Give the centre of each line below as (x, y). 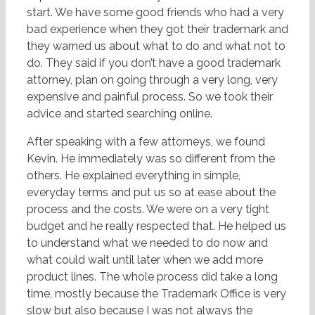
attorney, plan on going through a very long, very (152, 80)
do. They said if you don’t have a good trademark (154, 63)
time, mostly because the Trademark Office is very (156, 294)
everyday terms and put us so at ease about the (151, 193)
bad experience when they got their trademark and (157, 30)
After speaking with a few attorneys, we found (146, 142)
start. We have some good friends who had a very (155, 13)
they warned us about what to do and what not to (156, 46)
